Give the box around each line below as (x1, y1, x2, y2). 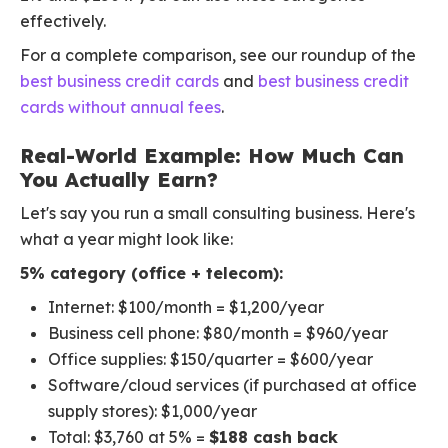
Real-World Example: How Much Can (20, 143, 404, 169)
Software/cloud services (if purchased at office (48, 375, 417, 396)
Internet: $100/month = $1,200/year (48, 297, 324, 318)
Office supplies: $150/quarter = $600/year (48, 349, 373, 370)
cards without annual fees (20, 97, 221, 118)
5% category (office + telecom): (20, 263, 283, 284)
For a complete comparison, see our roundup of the (20, 45, 416, 66)
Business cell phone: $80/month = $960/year (48, 323, 388, 344)
